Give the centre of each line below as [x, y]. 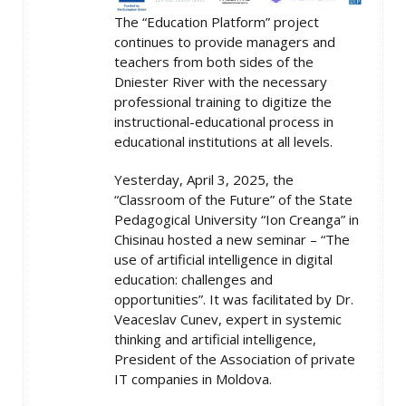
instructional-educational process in [224, 122]
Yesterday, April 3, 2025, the [204, 180]
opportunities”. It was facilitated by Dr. [234, 300]
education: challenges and [193, 280]
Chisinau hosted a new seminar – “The [232, 240]
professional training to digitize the [223, 102]
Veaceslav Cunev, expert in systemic [228, 319]
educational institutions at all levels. [223, 142]
